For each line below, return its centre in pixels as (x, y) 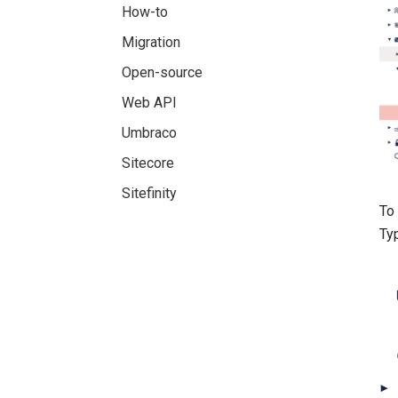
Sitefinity (149, 193)
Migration (151, 42)
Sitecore (148, 163)
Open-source (162, 72)
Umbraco (149, 133)
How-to (145, 12)
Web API (149, 103)
